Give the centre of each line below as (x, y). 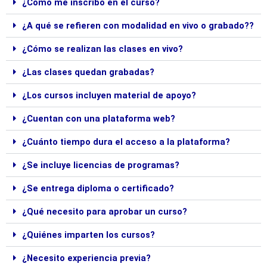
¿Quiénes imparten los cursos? (88, 235)
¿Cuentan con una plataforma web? (98, 119)
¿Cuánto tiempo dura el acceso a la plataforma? (126, 142)
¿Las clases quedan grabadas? (88, 72)
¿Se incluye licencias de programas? (100, 165)
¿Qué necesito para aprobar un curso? (104, 212)
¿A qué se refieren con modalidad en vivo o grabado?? (138, 26)
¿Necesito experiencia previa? (86, 258)
